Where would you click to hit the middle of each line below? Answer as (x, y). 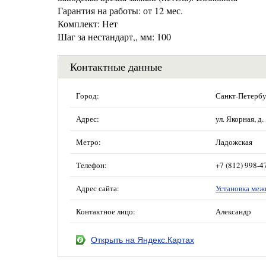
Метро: (88, 142)
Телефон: (91, 165)
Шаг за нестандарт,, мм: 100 (114, 37)
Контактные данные (116, 66)
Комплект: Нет (88, 23)
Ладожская (234, 142)
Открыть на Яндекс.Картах (142, 240)
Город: (88, 96)
